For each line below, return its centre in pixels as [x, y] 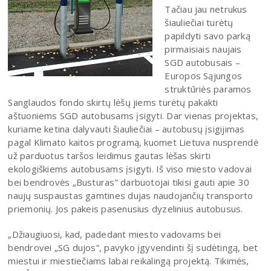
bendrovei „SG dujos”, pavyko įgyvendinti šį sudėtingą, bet [133, 247]
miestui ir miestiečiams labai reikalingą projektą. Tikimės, [129, 260]
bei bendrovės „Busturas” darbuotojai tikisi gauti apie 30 [129, 182]
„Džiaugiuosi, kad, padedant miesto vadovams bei [115, 234]
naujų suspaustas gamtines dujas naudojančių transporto [131, 195]
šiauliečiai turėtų [199, 22]
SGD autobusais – [203, 62]
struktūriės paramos [208, 89]
